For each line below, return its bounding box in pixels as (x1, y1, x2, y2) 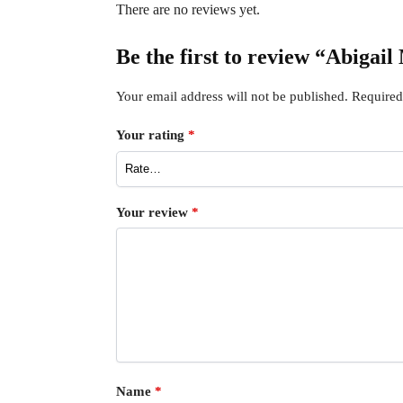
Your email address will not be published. (115, 88, 348, 103)
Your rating (115, 128, 188, 143)
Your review (115, 204, 192, 219)
